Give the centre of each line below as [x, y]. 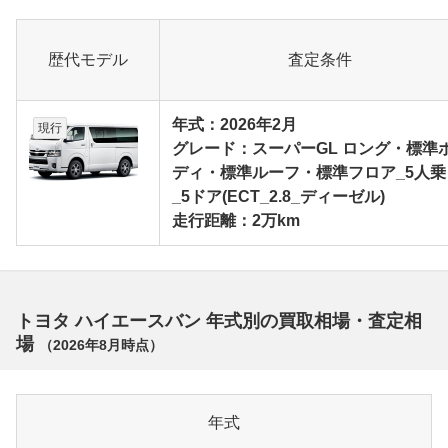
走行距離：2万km [236, 221]
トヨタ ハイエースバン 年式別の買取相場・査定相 [219, 321]
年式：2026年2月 [234, 125]
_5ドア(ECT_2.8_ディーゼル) [278, 197]
